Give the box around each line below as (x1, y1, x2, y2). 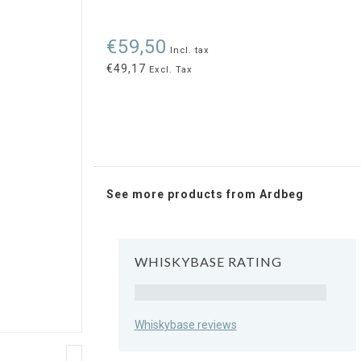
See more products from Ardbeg (106, 188, 304, 201)
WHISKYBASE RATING (134, 254, 282, 269)
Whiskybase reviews (134, 317, 237, 331)
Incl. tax (169, 45, 210, 56)
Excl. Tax (145, 64, 193, 75)
